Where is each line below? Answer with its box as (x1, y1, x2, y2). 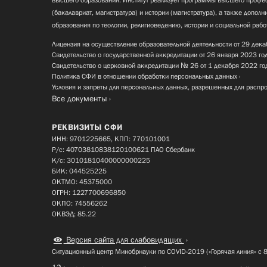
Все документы (52, 93, 107, 103)
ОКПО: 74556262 (52, 198, 107, 207)
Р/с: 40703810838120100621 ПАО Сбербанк (52, 145, 195, 154)
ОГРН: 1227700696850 (52, 188, 126, 197)
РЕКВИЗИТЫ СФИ (52, 122, 123, 132)
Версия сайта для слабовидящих (63, 234, 184, 244)
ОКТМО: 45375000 (52, 177, 112, 186)
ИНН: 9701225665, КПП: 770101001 (52, 134, 170, 143)
